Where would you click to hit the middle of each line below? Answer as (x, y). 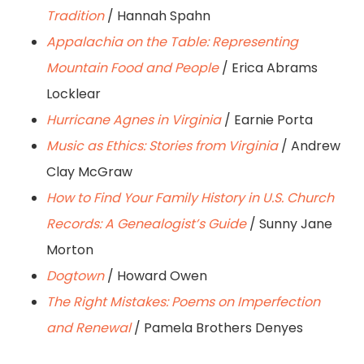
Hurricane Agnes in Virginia (133, 120)
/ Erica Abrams (268, 68)
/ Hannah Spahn (157, 16)
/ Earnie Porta (266, 120)
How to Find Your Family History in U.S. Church (190, 198)
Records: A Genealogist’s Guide (146, 224)
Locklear (73, 94)
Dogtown (75, 276)
